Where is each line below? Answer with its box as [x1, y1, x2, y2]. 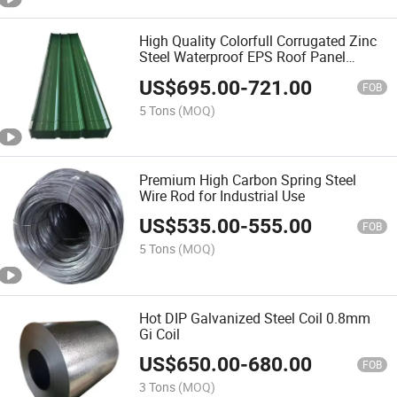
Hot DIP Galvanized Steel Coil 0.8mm [139, 307, 371, 328]
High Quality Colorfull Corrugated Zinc [139, 31, 378, 51]
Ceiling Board [139, 63, 223, 83]
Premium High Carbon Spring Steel [139, 169, 357, 190]
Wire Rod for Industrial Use [139, 185, 306, 206]
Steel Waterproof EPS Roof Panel [139, 47, 346, 67]
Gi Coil [139, 323, 181, 344]
